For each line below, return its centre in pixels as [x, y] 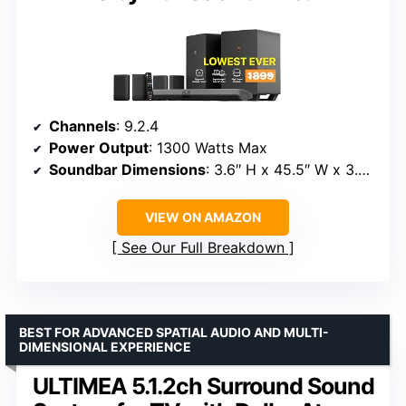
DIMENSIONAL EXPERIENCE [105, 347]
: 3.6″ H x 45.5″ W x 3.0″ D [282, 170]
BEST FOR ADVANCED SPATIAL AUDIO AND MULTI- [174, 333]
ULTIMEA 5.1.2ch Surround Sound [203, 387]
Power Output [99, 148]
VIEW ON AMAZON [203, 217]
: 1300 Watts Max [208, 148]
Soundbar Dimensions [127, 170]
